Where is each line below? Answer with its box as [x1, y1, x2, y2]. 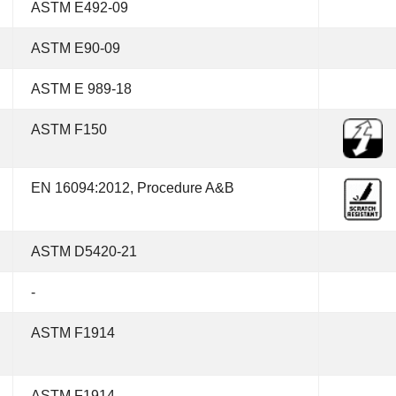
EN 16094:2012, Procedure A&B [31, 180, 234, 195]
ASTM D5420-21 [31, 244, 137, 259]
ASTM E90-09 [31, 41, 120, 56]
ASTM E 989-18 [31, 81, 132, 96]
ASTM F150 [31, 122, 107, 137]
